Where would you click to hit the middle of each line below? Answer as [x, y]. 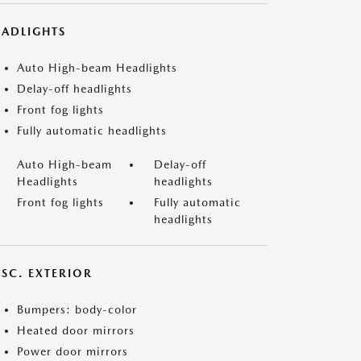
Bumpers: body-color [77, 309]
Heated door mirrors [76, 330]
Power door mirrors [73, 351]
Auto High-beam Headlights [97, 68]
